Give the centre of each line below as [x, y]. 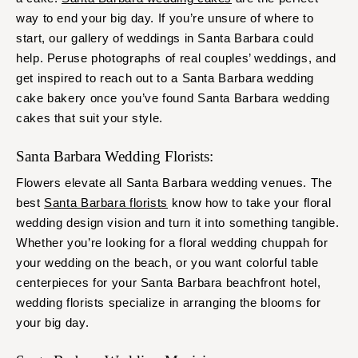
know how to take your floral [250, 203]
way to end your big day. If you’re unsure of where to [165, 18]
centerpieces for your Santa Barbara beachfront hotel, [169, 283]
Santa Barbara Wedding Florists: [115, 157]
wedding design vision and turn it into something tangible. [178, 223]
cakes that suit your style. [91, 118]
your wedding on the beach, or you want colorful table [167, 263]
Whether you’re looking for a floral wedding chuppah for [172, 243]
